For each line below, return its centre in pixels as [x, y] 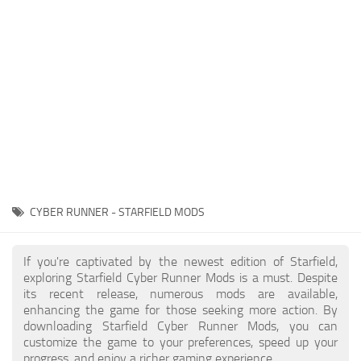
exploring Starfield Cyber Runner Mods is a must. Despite [180, 278]
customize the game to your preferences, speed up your [180, 342]
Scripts [34, 48]
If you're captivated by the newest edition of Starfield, [180, 261]
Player [33, 18]
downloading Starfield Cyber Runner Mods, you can [180, 326]
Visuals [35, 197]
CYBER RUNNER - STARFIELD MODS [117, 212]
